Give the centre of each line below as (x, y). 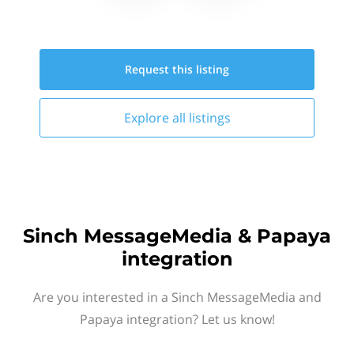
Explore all (156, 118)
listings (209, 118)
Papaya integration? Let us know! (177, 319)
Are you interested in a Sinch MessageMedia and (177, 297)
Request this (160, 69)
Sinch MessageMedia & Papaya (177, 236)
